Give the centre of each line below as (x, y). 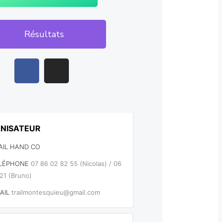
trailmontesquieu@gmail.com (56, 192)
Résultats (44, 34)
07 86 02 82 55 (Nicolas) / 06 (76, 164)
